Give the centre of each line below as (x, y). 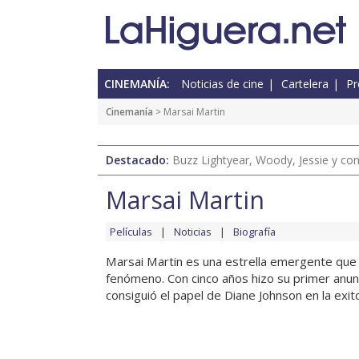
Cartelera (305, 84)
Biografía (254, 232)
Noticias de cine (222, 84)
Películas (131, 232)
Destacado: (139, 160)
